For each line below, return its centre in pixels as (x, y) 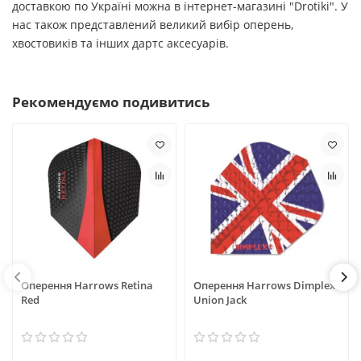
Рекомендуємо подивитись (111, 102)
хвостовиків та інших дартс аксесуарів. (120, 44)
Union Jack (220, 299)
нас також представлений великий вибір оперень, (153, 25)
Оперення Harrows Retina (87, 285)
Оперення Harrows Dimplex (264, 285)
